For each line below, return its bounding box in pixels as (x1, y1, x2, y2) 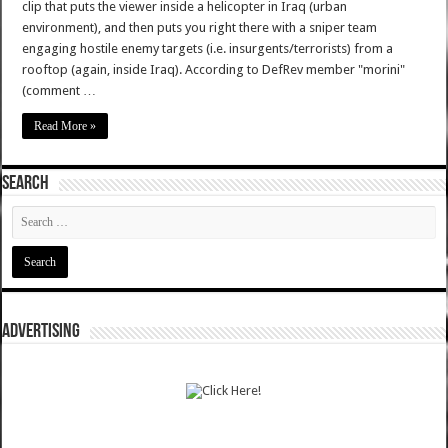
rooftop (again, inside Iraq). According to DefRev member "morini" (22, 62, 406, 78)
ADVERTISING (2, 322, 81, 343)
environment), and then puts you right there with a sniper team (22, 20, 378, 36)
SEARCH (2, 174, 50, 195)
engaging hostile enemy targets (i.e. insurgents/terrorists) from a (22, 41, 394, 57)
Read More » (34, 119, 97, 134)
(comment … (22, 83, 97, 99)
